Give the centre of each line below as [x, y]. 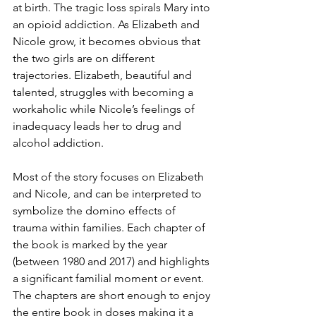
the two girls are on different [85, 58]
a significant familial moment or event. [110, 278]
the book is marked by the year [91, 244]
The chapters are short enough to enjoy [113, 295]
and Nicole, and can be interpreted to [109, 193]
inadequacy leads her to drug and [98, 126]
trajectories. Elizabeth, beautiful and [104, 75]
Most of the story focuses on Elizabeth [110, 176]
